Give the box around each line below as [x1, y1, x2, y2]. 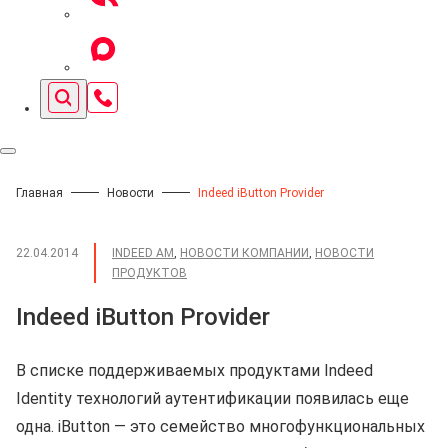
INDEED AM [112, 245, 174, 260]
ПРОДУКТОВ [112, 265, 187, 280]
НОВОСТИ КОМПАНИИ [180, 245, 309, 260]
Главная [16, 185, 63, 200]
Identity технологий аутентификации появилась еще [16, 388, 409, 408]
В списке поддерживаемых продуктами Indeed [16, 360, 373, 380]
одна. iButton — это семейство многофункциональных [16, 416, 425, 436]
